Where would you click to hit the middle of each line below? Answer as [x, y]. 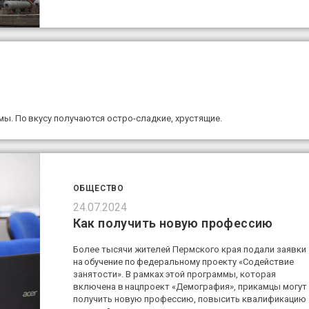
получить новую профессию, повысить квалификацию [189, 299]
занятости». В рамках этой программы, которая [174, 275]
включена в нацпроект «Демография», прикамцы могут [190, 287]
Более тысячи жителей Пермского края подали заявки [189, 250]
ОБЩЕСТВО [98, 189]
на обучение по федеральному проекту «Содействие [183, 262]
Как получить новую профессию [173, 223]
